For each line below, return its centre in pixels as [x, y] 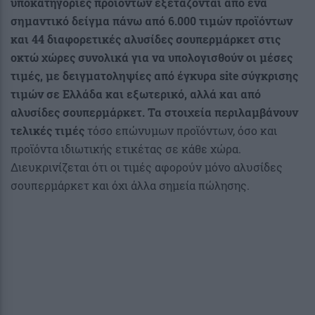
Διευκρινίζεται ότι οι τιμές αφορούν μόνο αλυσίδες [147, 167]
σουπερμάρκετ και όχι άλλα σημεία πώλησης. [130, 185]
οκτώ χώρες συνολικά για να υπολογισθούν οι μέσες [152, 57]
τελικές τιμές [47, 130]
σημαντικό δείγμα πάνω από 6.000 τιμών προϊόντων [152, 20]
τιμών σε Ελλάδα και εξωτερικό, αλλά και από [136, 94]
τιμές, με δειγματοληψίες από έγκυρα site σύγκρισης [154, 75]
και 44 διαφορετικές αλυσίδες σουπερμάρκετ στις [146, 39]
